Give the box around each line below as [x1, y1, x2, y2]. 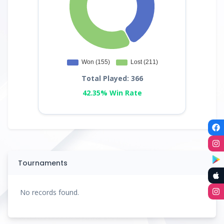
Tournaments [18, 158, 67, 168]
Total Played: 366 [81, 73, 143, 83]
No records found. [20, 187, 79, 197]
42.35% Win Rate [82, 87, 142, 97]
